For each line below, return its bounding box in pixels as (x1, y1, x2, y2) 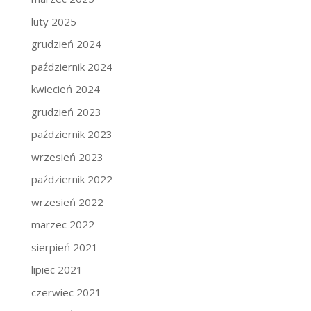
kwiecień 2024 (31, 82, 100, 96)
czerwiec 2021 (31, 285, 101, 299)
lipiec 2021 (31, 262, 83, 276)
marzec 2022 (31, 217, 94, 231)
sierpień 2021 (31, 239, 98, 254)
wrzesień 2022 (31, 194, 103, 209)
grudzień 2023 (31, 104, 101, 119)
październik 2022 (31, 172, 112, 186)
